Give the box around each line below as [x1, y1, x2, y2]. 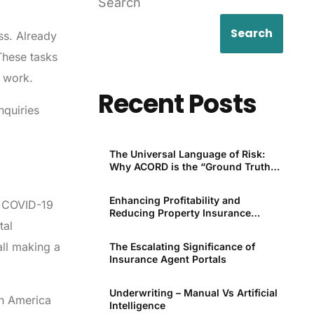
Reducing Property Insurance [109, 207, 252, 219]
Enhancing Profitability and [109, 194, 241, 207]
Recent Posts [98, 86, 257, 122]
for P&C [109, 173, 146, 186]
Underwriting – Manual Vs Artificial [109, 287, 278, 299]
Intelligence [109, 299, 166, 312]
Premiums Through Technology [109, 219, 264, 232]
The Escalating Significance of [109, 240, 256, 253]
